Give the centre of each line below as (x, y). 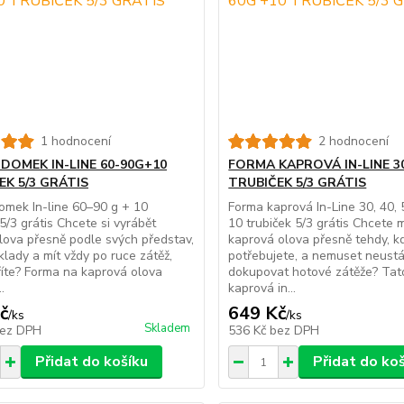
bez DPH (295, 331)
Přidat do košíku (91, 362)
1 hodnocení (75, 142)
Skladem (168, 329)
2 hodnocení (354, 142)
